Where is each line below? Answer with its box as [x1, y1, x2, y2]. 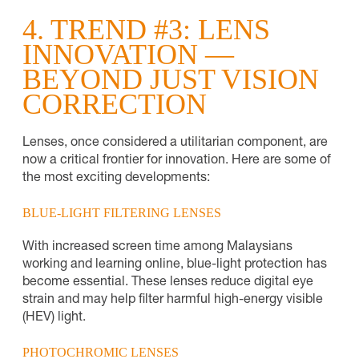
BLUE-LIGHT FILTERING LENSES [22, 205, 221, 220]
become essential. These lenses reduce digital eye [22, 276, 313, 289]
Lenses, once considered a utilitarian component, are [22, 136, 328, 150]
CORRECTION [22, 87, 207, 120]
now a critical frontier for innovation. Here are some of [22, 154, 331, 167]
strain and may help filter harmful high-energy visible [22, 293, 323, 307]
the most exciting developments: [22, 171, 210, 185]
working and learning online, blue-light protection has [22, 258, 327, 272]
